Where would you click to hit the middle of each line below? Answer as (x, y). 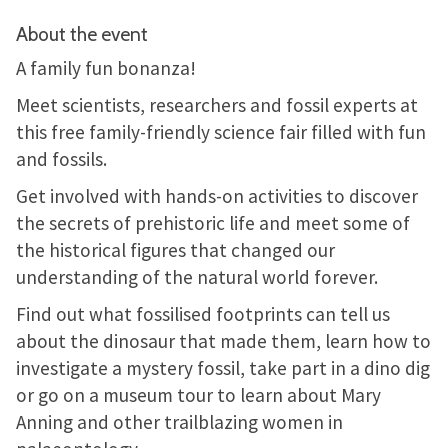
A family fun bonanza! (106, 68)
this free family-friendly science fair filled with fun (221, 132)
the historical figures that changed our (175, 250)
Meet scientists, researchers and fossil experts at (217, 105)
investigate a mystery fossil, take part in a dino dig (223, 368)
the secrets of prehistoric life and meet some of (213, 223)
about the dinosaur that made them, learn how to (223, 341)
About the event (82, 34)
